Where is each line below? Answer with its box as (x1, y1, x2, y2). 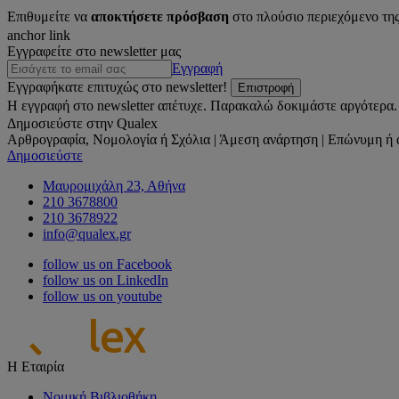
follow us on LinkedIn (43, 272, 168, 288)
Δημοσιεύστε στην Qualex (7, 115, 158, 131)
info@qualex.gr (43, 225, 131, 241)
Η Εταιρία (7, 358, 64, 374)
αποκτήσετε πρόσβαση (87, 8, 232, 24)
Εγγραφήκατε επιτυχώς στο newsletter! (7, 78, 227, 94)
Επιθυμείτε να (7, 8, 87, 24)
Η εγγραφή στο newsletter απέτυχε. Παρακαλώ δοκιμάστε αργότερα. (7, 97, 397, 113)
